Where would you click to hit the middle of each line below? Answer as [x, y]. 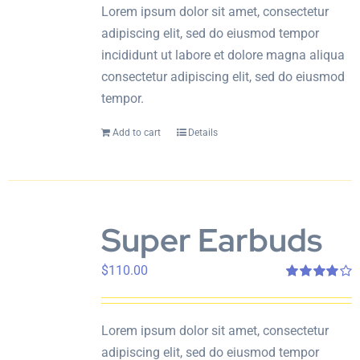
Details [202, 133]
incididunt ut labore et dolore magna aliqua [223, 55]
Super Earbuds [211, 240]
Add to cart [136, 133]
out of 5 [303, 303]
